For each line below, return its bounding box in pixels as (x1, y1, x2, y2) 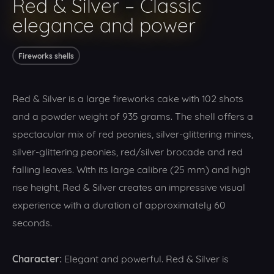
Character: (12, 250, 62, 265)
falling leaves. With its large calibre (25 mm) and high (12, 161, 251, 175)
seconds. (12, 215, 52, 228)
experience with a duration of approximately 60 (12, 197, 226, 210)
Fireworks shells (18, 50, 74, 61)
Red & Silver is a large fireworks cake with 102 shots (12, 91, 243, 104)
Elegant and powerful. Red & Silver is (62, 251, 229, 264)
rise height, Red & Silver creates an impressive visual (12, 179, 245, 193)
